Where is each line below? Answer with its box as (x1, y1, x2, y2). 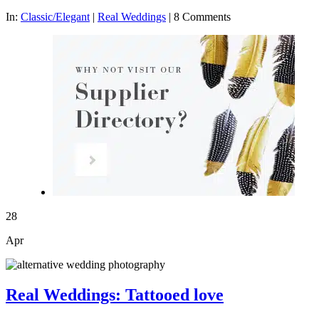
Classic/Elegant (21, 10, 90, 23)
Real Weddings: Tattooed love (6, 285, 224, 304)
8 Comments (174, 10, 231, 23)
